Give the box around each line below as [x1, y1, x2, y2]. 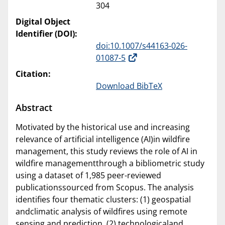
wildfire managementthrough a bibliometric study [16, 157, 204, 169]
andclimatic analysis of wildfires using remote [16, 205, 187, 217]
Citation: [16, 68, 51, 80]
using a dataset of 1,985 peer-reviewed [16, 169, 161, 181]
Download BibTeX [96, 80, 162, 92]
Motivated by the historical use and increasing [16, 121, 190, 133]
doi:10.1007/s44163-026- [96, 40, 187, 52]
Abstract [16, 100, 52, 114]
